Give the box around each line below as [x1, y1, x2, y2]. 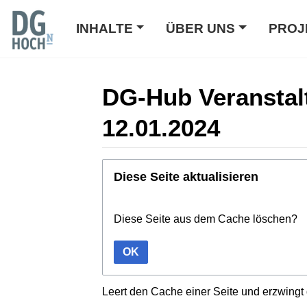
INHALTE [76, 21, 133, 36]
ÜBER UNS [166, 21, 236, 36]
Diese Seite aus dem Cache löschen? [114, 212, 297, 225]
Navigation [167, 160, 220, 172]
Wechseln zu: [101, 160, 167, 172]
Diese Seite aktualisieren [114, 169, 258, 184]
